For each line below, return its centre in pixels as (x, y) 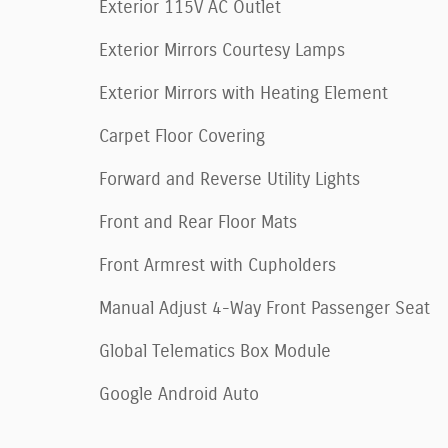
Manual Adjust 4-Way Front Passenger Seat (264, 308)
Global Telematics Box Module (215, 351)
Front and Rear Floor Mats (198, 222)
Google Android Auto (179, 394)
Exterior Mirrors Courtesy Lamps (222, 50)
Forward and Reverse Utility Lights (229, 179)
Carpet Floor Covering (182, 136)
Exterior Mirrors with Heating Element (243, 93)
